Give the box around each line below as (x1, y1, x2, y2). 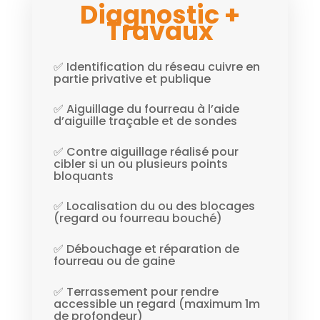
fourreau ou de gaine (53, 253, 175, 269)
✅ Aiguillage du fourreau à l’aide (53, 101, 239, 118)
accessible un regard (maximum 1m (53, 295, 260, 312)
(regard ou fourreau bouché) (53, 210, 222, 227)
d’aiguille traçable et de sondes (53, 113, 237, 130)
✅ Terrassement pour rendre (53, 283, 219, 300)
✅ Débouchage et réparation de (53, 241, 239, 257)
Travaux (106, 13, 214, 49)
